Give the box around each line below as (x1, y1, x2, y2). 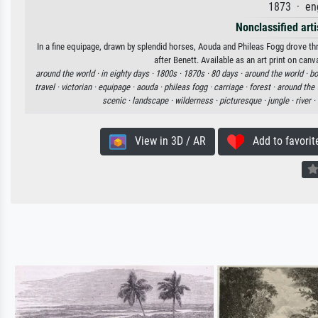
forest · (248, 82, 277, 92)
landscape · (131, 95, 175, 106)
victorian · (60, 82, 98, 92)
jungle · (267, 95, 295, 106)
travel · (34, 82, 61, 92)
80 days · (210, 68, 244, 79)
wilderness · (174, 95, 219, 106)
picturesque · (219, 95, 268, 106)
